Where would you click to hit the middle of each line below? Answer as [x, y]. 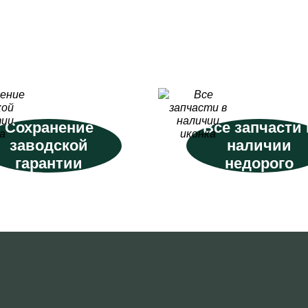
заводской [49, 145]
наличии [259, 145]
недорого [259, 163]
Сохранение [49, 128]
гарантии [49, 163]
